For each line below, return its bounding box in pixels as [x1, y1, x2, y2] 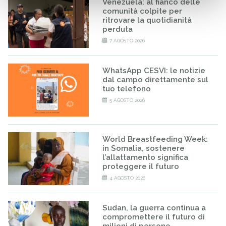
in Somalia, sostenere [102, 144, 185, 153]
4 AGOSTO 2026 [109, 175, 145, 181]
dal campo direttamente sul [102, 75, 208, 85]
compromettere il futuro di [102, 212, 205, 222]
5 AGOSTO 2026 [109, 97, 145, 103]
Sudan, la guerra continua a [102, 203, 206, 213]
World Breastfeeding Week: [102, 135, 208, 144]
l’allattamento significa [102, 153, 188, 162]
